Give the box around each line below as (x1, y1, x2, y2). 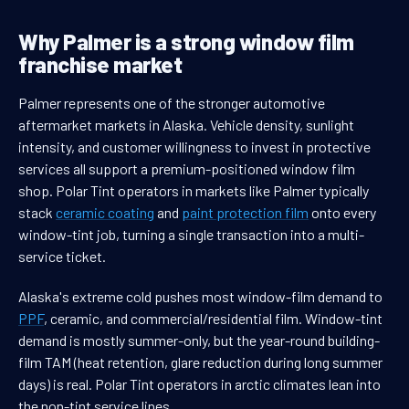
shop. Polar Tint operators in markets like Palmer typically (18, 182, 369, 200)
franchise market (18, 51, 183, 79)
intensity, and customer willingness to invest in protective (18, 138, 371, 156)
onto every (309, 204, 376, 222)
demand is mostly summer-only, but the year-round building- (18, 331, 380, 350)
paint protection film (182, 204, 309, 222)
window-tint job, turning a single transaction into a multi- (18, 225, 364, 244)
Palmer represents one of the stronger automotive (18, 94, 325, 112)
